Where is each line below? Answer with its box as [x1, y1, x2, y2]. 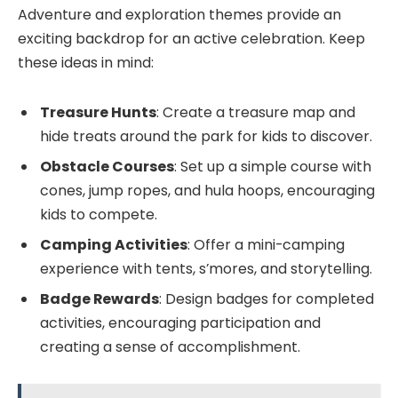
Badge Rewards [40, 288, 159, 309]
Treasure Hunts [40, 101, 156, 123]
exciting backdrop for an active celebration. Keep [18, 28, 365, 49]
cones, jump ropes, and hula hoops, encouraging [40, 179, 375, 201]
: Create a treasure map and [156, 101, 355, 123]
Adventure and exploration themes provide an [18, 4, 341, 25]
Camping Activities [40, 234, 187, 255]
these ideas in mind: [18, 52, 154, 73]
